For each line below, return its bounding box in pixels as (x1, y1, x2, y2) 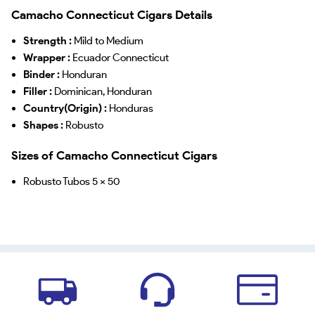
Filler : (22, 84, 54, 98)
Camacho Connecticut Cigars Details (11, 6, 212, 22)
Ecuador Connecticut (72, 51, 169, 64)
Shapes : (22, 118, 65, 131)
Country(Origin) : (22, 101, 109, 115)
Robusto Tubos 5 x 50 (22, 174, 120, 188)
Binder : (22, 67, 62, 81)
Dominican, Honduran (53, 84, 152, 98)
